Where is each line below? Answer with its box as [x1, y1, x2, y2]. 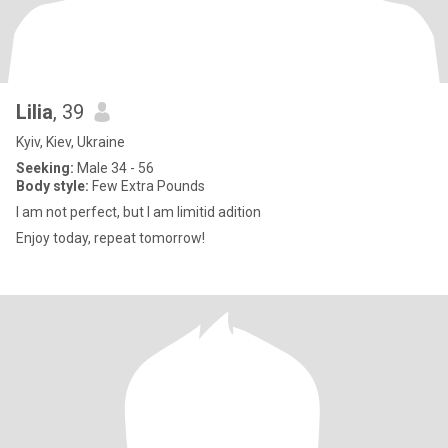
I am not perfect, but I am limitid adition [16, 204, 261, 220]
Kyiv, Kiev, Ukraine [16, 134, 125, 150]
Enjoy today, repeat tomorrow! [16, 230, 205, 246]
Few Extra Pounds [89, 178, 205, 194]
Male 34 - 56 [74, 160, 154, 176]
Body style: [16, 178, 89, 194]
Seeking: [16, 160, 74, 176]
